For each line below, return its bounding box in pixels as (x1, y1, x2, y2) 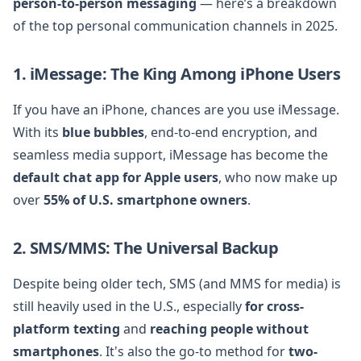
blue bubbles (62, 122, 144, 141)
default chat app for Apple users (13, 168, 218, 186)
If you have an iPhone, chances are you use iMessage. (13, 100, 339, 118)
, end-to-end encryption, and (144, 122, 317, 141)
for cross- (245, 297, 304, 315)
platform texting (13, 319, 120, 338)
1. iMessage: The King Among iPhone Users (13, 62, 340, 85)
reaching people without (150, 319, 309, 338)
